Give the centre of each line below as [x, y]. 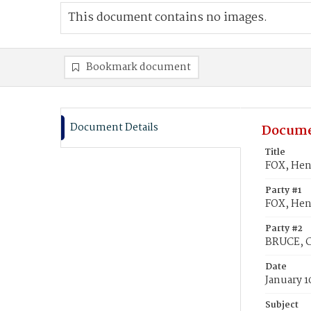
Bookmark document [138, 67]
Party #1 [283, 191]
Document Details [114, 128]
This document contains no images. [168, 18]
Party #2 [284, 229]
